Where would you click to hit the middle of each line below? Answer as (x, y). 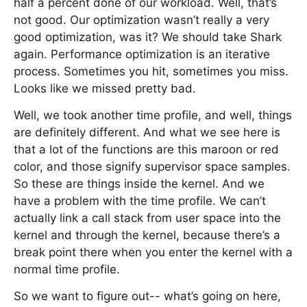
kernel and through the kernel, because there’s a (147, 235)
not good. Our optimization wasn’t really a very (142, 20)
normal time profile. (67, 269)
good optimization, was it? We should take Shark (148, 37)
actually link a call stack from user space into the (147, 218)
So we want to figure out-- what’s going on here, (147, 296)
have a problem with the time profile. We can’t (140, 201)
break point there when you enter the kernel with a (153, 252)
